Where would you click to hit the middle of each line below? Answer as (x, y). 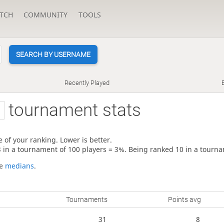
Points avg (185, 200)
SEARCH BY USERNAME (53, 55)
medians (19, 166)
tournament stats (73, 110)
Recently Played (87, 83)
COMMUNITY (46, 15)
